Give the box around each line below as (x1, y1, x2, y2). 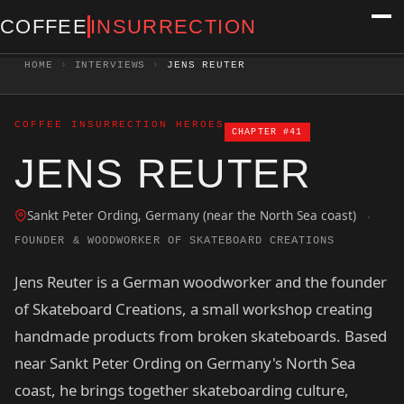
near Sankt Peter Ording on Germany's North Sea (14, 353, 355, 374)
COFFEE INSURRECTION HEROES (14, 118, 225, 130)
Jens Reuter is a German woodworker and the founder (14, 271, 387, 293)
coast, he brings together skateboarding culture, (14, 380, 349, 401)
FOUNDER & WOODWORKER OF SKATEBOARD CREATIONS (14, 234, 335, 247)
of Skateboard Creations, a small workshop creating (14, 298, 372, 320)
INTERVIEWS (74, 60, 146, 70)
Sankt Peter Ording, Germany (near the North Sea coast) (27, 206, 356, 224)
